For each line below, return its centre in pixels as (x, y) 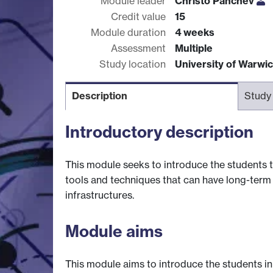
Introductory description (159, 132)
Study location (133, 64)
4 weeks (195, 32)
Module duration (128, 32)
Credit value (138, 16)
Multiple (194, 48)
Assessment (138, 48)
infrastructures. (100, 195)
